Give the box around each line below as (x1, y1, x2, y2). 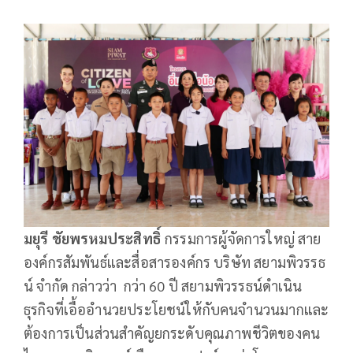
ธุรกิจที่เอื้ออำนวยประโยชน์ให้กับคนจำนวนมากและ (24, 300, 329, 319)
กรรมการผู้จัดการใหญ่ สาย (161, 229, 321, 248)
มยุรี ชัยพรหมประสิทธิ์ (24, 229, 162, 248)
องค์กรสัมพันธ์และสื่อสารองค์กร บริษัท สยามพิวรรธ (24, 253, 325, 272)
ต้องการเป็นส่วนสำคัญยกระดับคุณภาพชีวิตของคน (24, 324, 321, 343)
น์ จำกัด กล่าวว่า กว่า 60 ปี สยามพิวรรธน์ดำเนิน (24, 277, 303, 295)
